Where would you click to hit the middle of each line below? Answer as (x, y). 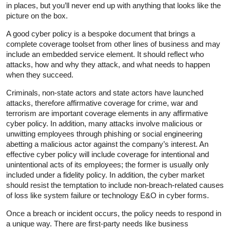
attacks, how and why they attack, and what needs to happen (108, 64)
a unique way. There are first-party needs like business (97, 223)
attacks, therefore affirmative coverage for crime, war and (102, 103)
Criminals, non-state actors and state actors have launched (105, 92)
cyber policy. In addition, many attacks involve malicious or (104, 123)
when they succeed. (40, 74)
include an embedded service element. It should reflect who (105, 54)
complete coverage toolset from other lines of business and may (113, 44)
